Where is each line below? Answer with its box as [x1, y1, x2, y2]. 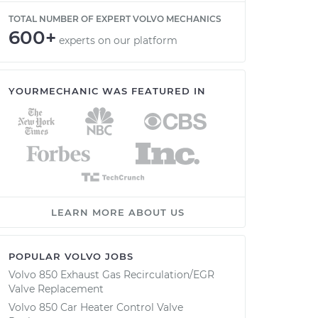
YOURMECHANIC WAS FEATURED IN [9, 85, 206, 97]
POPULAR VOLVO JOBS [9, 251, 133, 262]
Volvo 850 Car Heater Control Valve [9, 301, 183, 314]
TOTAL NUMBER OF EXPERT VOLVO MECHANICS [9, 13, 221, 24]
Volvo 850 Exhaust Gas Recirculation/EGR [9, 268, 214, 281]
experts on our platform [59, 34, 177, 47]
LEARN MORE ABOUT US [51, 207, 185, 218]
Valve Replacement [9, 283, 104, 295]
